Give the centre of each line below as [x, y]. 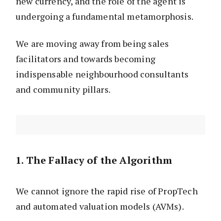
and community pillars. [63, 90]
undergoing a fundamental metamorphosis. [105, 17]
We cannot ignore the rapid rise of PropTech [107, 191]
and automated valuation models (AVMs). [100, 206]
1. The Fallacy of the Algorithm [94, 160]
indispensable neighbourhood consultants [102, 74]
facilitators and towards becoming [86, 59]
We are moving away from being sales [92, 44]
